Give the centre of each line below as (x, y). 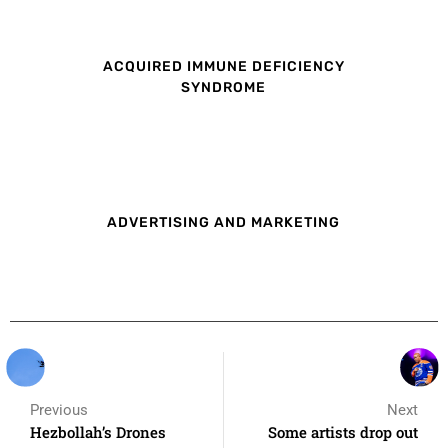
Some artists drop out (343, 431)
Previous (59, 409)
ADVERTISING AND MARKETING (224, 222)
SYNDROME (224, 88)
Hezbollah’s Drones (98, 431)
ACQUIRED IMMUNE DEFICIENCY (223, 67)
